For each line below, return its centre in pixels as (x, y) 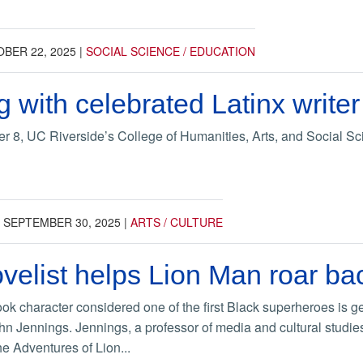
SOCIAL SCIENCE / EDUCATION (171, 51)
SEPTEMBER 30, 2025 (62, 222)
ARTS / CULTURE (177, 222)
